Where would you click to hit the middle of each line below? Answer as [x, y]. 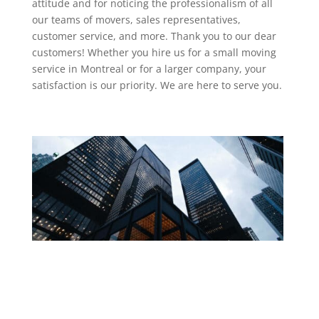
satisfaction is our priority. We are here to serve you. [157, 85]
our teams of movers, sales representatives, [136, 20]
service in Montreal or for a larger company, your [149, 69]
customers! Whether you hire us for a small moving [154, 52]
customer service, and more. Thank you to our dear [154, 36]
